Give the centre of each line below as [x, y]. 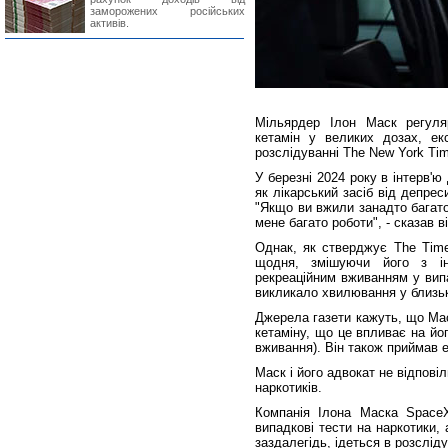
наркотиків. [288, 387]
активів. [109, 23]
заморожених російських [167, 11]
